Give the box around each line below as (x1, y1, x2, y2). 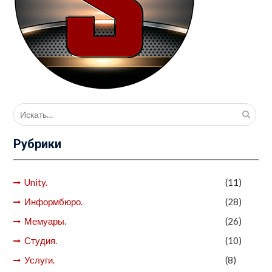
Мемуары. (24, 216, 66, 226)
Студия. (24, 235, 57, 246)
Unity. (24, 177, 47, 188)
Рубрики (13, 137, 61, 151)
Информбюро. (24, 196, 83, 207)
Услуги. (24, 254, 55, 265)
